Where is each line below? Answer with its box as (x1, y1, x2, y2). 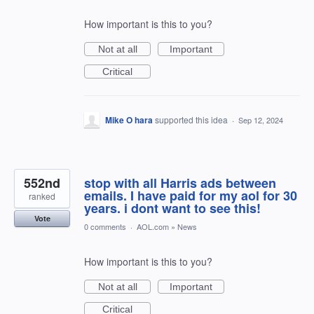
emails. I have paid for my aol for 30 (84, 186, 297, 205)
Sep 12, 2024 (238, 114, 283, 125)
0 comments (84, 221, 126, 232)
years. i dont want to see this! (84, 199, 261, 217)
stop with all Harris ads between (84, 174, 276, 192)
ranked (29, 190, 55, 202)
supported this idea (155, 114, 230, 125)
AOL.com (137, 221, 169, 232)
